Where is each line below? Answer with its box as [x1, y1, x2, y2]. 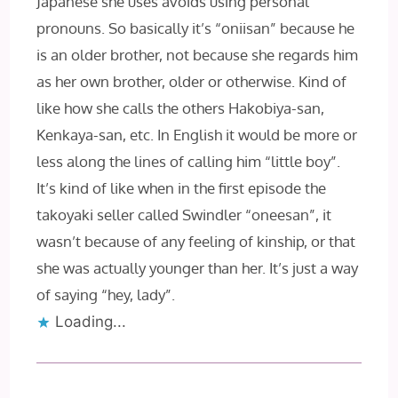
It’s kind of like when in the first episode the [36, 178, 327, 197]
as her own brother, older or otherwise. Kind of [36, 71, 347, 91]
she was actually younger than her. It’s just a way [36, 258, 359, 277]
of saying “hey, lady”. [36, 284, 176, 304]
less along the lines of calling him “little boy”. [36, 151, 341, 171]
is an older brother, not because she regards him [36, 44, 359, 64]
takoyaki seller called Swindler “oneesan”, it [36, 204, 332, 224]
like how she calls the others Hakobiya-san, [36, 98, 325, 117]
